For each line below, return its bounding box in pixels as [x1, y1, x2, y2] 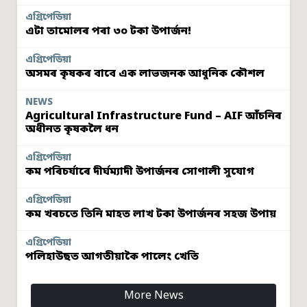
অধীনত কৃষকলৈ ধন [25, 121, 119, 137]
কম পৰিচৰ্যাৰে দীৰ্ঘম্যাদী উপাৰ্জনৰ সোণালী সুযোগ [25, 164, 254, 180]
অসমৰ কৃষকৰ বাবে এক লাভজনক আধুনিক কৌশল [25, 66, 265, 82]
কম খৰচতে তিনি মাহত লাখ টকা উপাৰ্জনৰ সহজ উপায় [25, 206, 276, 222]
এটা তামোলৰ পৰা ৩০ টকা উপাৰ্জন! [25, 23, 191, 39]
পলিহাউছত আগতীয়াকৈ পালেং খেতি [25, 249, 199, 265]
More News [123, 288, 184, 304]
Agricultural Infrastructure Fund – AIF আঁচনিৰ [25, 108, 282, 124]
